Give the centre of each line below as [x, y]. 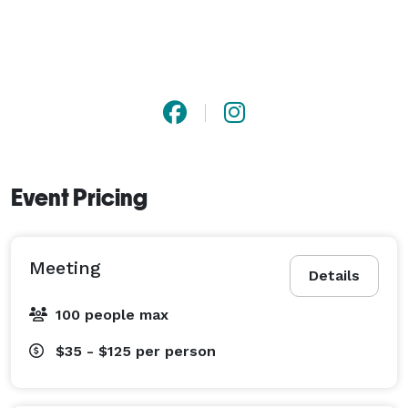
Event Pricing [79, 197]
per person [176, 351]
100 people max [112, 314]
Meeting [65, 267]
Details [334, 275]
